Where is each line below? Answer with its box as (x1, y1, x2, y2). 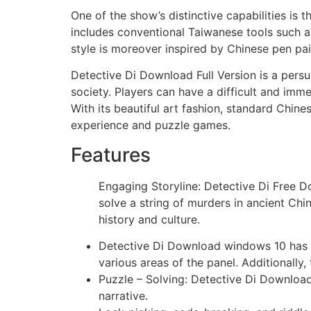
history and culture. (99, 212, 200, 226)
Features (71, 142, 151, 167)
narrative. (99, 288, 148, 303)
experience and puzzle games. (71, 118, 230, 133)
